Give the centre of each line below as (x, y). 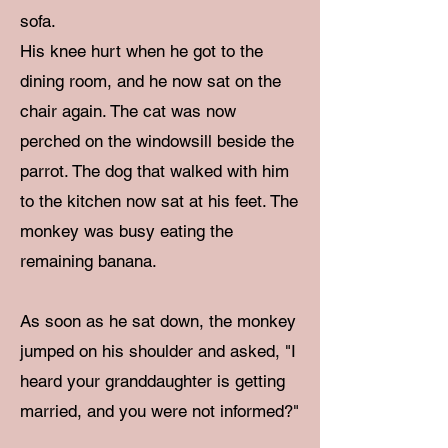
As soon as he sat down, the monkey (158, 321)
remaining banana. (88, 261)
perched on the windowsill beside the (157, 141)
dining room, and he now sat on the (150, 81)
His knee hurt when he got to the (141, 51)
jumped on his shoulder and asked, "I (158, 351)
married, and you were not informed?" (159, 411)
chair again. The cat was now (128, 111)
